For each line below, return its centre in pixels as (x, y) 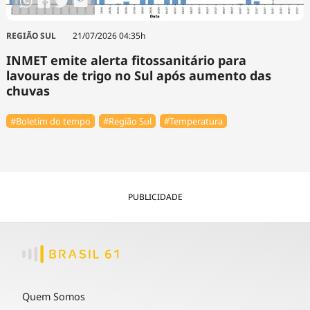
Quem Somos (54, 296)
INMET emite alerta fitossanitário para (126, 61)
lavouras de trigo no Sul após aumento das (138, 76)
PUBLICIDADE (155, 197)
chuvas (28, 91)
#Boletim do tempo (50, 121)
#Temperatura (194, 121)
